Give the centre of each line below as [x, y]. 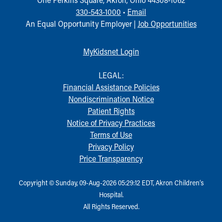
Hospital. [111, 194]
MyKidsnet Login [111, 51]
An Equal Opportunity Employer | [82, 23]
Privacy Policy [111, 146]
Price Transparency [111, 158]
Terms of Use [111, 134]
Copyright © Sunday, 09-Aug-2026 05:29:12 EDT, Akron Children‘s [111, 182]
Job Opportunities [167, 23]
